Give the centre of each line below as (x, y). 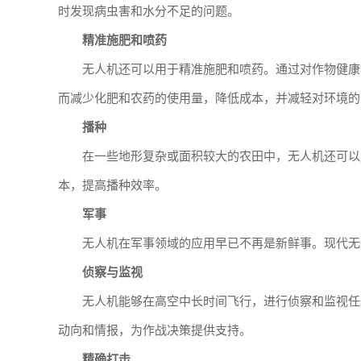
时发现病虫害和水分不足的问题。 (149, 11)
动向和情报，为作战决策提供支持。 (155, 330)
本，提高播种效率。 (112, 185)
